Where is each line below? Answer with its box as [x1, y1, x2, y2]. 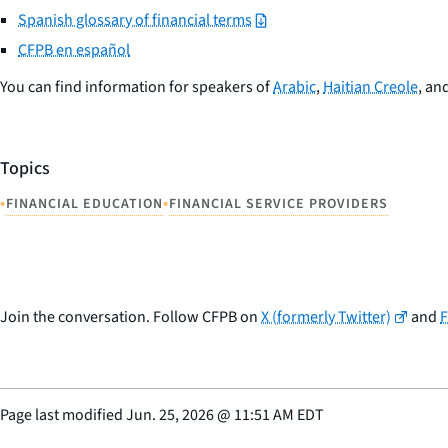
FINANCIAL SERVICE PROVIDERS [169, 193, 388, 214]
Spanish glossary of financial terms [18, 8, 252, 31]
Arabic [273, 75, 316, 98]
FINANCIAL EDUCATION [6, 193, 163, 214]
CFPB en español [18, 38, 130, 61]
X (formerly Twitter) [261, 305, 391, 328]
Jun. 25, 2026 [126, 403, 214, 426]
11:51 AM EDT [234, 403, 324, 426]
